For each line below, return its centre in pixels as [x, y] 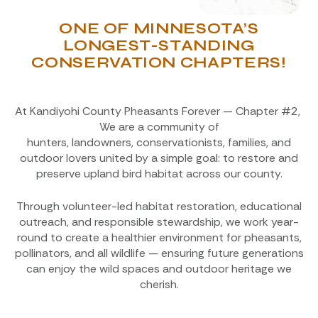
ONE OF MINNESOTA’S [159, 29]
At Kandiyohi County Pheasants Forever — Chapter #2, [159, 111]
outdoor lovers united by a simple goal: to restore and [159, 158]
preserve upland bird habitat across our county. [159, 174]
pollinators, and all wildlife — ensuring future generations [159, 253]
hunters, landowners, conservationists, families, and [159, 143]
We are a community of [159, 127]
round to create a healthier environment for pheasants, [159, 238]
